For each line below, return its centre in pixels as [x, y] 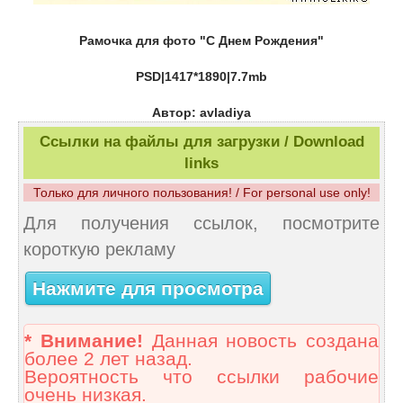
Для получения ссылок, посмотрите [201, 224]
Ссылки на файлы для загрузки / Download [201, 142]
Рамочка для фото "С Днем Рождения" [201, 41]
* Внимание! [84, 341]
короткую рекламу [99, 250]
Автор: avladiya [201, 113]
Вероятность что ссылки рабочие [201, 377]
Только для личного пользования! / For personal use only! [201, 193]
